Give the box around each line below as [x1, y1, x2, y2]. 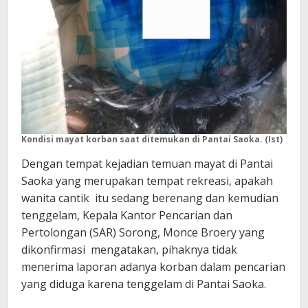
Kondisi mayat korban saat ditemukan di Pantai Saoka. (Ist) [21, 133, 283, 145]
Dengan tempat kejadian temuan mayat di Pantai [21, 155, 273, 171]
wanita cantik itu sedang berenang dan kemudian [21, 190, 278, 206]
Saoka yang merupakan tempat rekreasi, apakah [21, 173, 273, 188]
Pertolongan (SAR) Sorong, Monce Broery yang [21, 224, 265, 240]
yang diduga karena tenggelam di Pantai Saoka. [21, 276, 266, 291]
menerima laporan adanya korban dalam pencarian [21, 258, 285, 274]
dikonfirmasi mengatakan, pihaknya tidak [21, 241, 237, 257]
